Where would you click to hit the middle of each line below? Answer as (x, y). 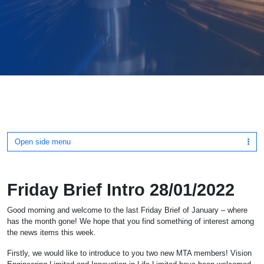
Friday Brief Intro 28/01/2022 (121, 190)
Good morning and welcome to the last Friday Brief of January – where (127, 210)
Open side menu (43, 142)
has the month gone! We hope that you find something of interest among (131, 221)
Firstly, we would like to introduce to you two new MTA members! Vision (129, 253)
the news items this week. (52, 232)
